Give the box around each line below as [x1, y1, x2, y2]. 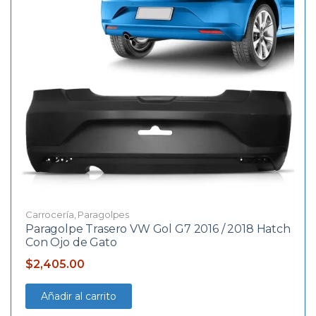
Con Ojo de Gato [25, 235, 117, 249]
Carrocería [25, 208, 74, 220]
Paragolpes [78, 208, 130, 220]
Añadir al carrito [41, 289, 116, 303]
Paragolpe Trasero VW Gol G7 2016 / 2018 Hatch [25, 221, 291, 236]
